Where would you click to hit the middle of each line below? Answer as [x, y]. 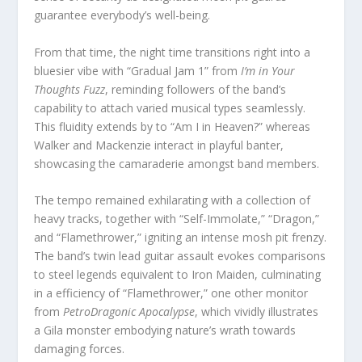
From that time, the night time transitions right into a [173, 52]
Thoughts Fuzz [70, 89]
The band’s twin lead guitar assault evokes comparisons [180, 256]
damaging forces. [80, 349]
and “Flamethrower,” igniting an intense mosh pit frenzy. [181, 238]
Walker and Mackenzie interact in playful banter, [159, 145]
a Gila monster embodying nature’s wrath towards [165, 330]
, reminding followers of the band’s [196, 89]
